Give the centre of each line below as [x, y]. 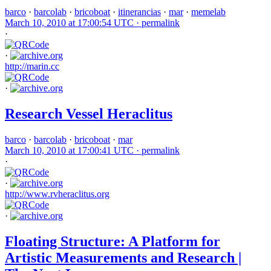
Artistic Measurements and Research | [123, 258]
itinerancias [139, 12]
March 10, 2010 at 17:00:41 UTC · [73, 151]
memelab [208, 12]
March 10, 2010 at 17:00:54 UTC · [73, 23]
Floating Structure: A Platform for [113, 242]
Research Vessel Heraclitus [89, 114]
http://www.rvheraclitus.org [57, 194]
